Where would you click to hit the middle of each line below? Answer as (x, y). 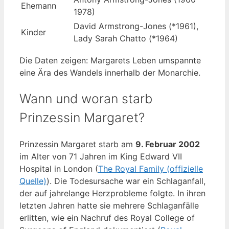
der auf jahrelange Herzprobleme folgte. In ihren (112, 193)
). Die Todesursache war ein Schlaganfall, (126, 181)
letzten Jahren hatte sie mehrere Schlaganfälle (109, 205)
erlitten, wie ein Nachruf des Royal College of (107, 217)
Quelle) (33, 181)
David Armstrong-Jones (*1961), (136, 26)
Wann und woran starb (86, 99)
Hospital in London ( (59, 168)
